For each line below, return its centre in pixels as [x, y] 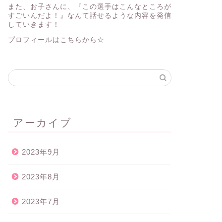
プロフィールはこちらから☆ [56, 40]
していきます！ [34, 24]
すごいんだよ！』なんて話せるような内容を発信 [89, 15]
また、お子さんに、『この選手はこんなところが [89, 6]
